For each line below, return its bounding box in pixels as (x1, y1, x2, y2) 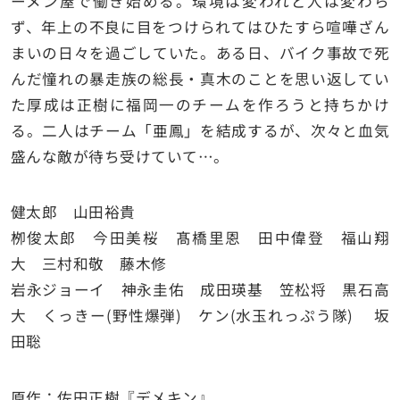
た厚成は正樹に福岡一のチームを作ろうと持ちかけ (10, 94, 390, 116)
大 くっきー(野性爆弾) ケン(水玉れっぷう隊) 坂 (10, 304, 390, 327)
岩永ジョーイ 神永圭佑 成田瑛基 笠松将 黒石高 (10, 279, 390, 301)
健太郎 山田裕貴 (10, 201, 136, 223)
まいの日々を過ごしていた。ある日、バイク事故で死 (10, 42, 390, 64)
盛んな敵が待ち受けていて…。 (10, 146, 229, 168)
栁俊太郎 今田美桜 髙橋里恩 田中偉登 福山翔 (10, 227, 390, 249)
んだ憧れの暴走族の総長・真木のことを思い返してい (10, 68, 390, 90)
